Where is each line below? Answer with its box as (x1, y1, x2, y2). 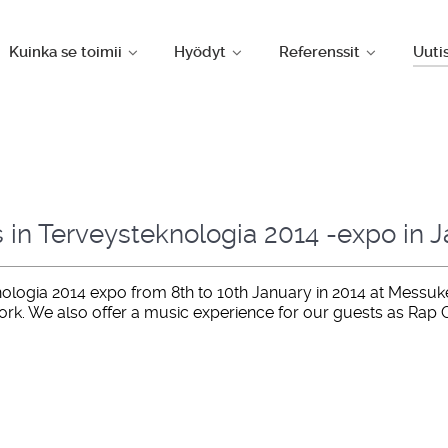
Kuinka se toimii (8, 43, 122, 62)
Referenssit (279, 43, 361, 62)
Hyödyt (174, 43, 227, 62)
